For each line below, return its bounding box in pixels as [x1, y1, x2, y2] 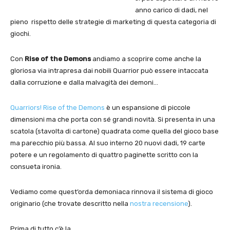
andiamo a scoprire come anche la [91, 54, 201, 63]
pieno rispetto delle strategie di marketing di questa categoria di [10, 17, 216, 26]
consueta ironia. [10, 162, 62, 170]
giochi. [10, 29, 31, 37]
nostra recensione [130, 199, 188, 207]
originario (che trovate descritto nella [10, 199, 130, 207]
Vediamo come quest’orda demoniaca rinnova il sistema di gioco [10, 187, 213, 196]
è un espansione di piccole [105, 103, 190, 111]
